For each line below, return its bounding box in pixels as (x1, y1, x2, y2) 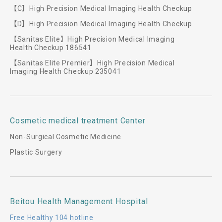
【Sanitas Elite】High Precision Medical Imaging (10, 35, 175, 43)
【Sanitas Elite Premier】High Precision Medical (10, 59, 175, 67)
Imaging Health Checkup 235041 (10, 67, 121, 75)
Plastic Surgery (10, 148, 62, 156)
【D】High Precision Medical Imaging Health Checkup (10, 20, 192, 28)
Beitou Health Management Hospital (10, 197, 148, 206)
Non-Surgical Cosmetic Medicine (10, 133, 121, 141)
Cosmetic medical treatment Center (10, 116, 146, 125)
